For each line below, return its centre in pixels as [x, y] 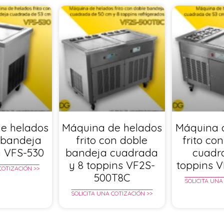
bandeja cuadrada [112, 153]
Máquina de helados [112, 128]
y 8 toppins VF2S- [112, 165]
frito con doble [112, 140]
